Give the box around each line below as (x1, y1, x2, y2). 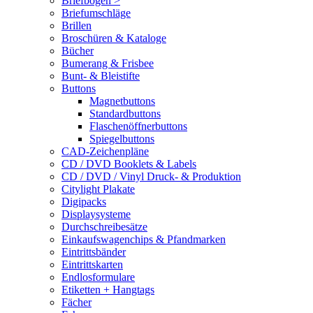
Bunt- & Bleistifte (61, 70, 140, 82)
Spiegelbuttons (89, 133, 154, 145)
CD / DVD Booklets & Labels (61, 158, 196, 170)
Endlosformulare (61, 271, 135, 283)
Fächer (61, 296, 92, 308)
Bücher (61, 45, 94, 57)
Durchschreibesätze (61, 221, 147, 233)
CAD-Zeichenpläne (61, 145, 149, 157)
